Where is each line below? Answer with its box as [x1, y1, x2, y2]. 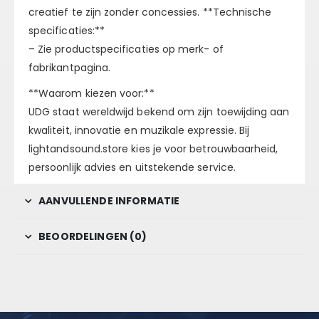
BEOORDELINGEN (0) [38, 229, 147, 244]
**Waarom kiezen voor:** [28, 86, 155, 101]
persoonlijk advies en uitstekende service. [28, 160, 236, 175]
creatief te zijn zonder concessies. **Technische [28, 5, 272, 20]
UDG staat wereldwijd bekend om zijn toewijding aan [28, 105, 290, 120]
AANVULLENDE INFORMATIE [38, 194, 180, 209]
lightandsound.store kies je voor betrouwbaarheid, [28, 142, 278, 157]
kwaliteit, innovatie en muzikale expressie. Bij [28, 123, 250, 138]
